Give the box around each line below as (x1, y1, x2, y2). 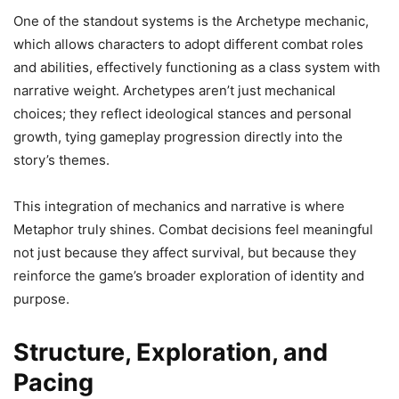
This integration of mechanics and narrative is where (13, 198, 345, 215)
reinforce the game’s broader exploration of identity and (13, 267, 364, 284)
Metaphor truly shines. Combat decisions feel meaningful (13, 221, 373, 238)
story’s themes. (13, 151, 110, 168)
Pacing (13, 368, 94, 397)
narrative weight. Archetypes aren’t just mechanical (13, 82, 336, 99)
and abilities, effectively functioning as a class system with (13, 59, 380, 76)
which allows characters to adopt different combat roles (13, 36, 363, 53)
